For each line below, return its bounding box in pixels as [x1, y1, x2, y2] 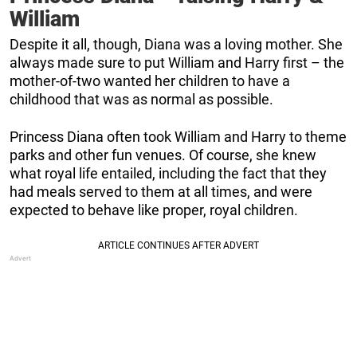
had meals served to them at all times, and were [10, 183, 312, 201]
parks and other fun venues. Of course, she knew [10, 147, 316, 164]
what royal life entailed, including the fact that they [10, 165, 327, 182]
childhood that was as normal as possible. [10, 91, 273, 108]
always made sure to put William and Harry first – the [10, 54, 344, 72]
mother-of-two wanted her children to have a [10, 73, 290, 90]
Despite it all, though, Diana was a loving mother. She [10, 36, 343, 53]
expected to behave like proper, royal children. [10, 202, 298, 219]
